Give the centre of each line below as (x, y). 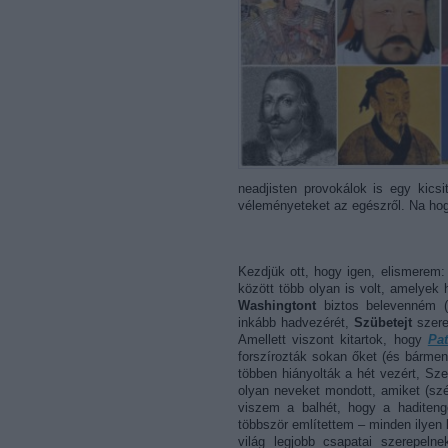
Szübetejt (382, 322)
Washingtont (277, 305)
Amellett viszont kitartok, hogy (333, 339)
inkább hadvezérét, (296, 322)
